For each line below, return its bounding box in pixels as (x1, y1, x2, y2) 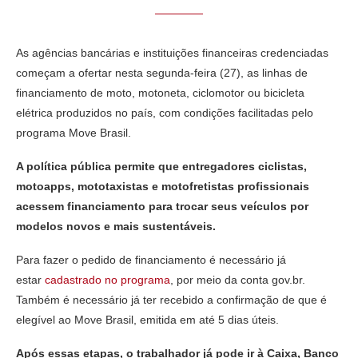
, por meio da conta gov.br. (170, 272, 305, 286)
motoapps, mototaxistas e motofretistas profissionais (16, 179, 309, 193)
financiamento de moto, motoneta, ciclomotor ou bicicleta (16, 86, 304, 99)
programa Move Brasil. (16, 125, 131, 139)
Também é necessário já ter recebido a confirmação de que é (16, 292, 327, 306)
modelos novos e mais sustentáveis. (16, 219, 216, 233)
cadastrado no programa (45, 272, 170, 286)
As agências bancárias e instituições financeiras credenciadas (16, 46, 328, 59)
